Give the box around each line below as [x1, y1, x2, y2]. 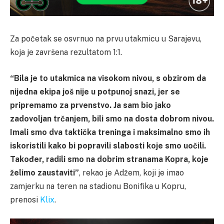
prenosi [10, 194, 40, 204]
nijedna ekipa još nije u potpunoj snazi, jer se [10, 86, 180, 96]
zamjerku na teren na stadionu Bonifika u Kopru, [10, 181, 186, 191]
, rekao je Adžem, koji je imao [79, 167, 184, 177]
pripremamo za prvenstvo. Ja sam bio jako [10, 100, 171, 110]
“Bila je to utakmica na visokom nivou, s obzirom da [10, 73, 206, 83]
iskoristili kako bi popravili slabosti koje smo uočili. [10, 140, 206, 150]
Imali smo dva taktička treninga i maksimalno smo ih [10, 127, 210, 137]
